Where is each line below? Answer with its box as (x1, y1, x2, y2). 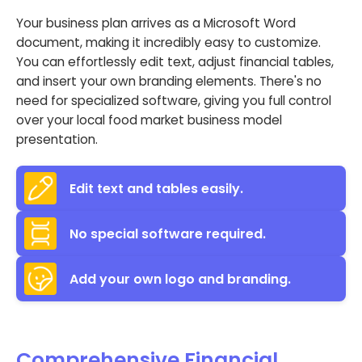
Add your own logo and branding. (69, 269, 291, 288)
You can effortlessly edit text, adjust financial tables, (16, 53, 334, 71)
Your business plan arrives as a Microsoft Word (16, 15, 296, 32)
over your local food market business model (16, 112, 282, 129)
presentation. (16, 131, 98, 149)
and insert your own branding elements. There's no (16, 73, 322, 90)
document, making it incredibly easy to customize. (16, 34, 321, 52)
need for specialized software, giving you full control (16, 92, 331, 110)
